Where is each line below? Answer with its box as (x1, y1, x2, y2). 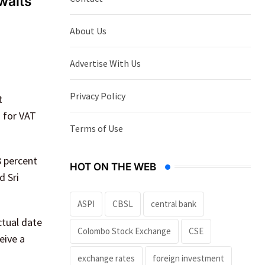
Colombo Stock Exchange (77, 225, 171, 237)
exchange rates (77, 252, 135, 264)
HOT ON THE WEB (70, 160, 156, 173)
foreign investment (153, 252, 224, 264)
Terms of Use (70, 122, 123, 134)
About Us (70, 24, 106, 37)
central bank (151, 198, 196, 209)
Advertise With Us (70, 57, 141, 69)
